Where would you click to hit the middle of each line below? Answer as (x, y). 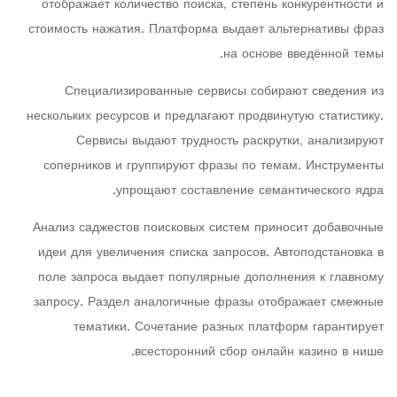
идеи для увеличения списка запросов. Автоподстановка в (211, 253)
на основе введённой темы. (304, 54)
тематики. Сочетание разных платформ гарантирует (229, 327)
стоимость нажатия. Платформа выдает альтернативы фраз (206, 30)
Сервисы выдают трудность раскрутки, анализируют (230, 141)
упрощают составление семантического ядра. (250, 191)
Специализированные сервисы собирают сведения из (224, 92)
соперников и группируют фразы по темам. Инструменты (214, 166)
